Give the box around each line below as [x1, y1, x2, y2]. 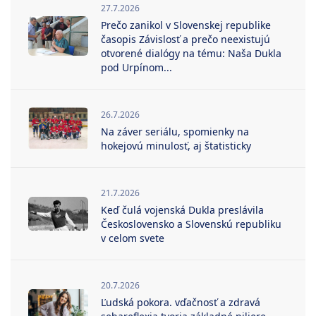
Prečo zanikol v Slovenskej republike [101, 18, 271, 32]
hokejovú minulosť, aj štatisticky [101, 139, 251, 153]
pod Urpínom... [101, 61, 172, 75]
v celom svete [101, 231, 164, 245]
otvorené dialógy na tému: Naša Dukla [101, 47, 281, 61]
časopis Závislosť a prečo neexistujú [101, 32, 270, 47]
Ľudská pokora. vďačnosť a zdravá [101, 296, 260, 310]
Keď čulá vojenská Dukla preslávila [101, 203, 264, 217]
